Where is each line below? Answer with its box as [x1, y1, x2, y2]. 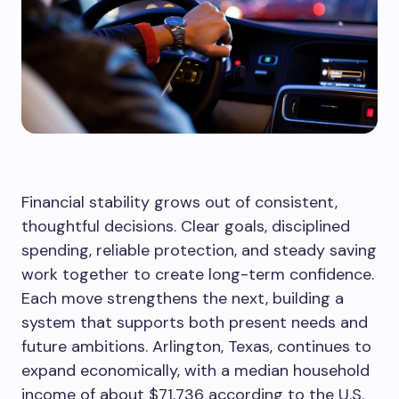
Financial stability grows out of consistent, [21, 191, 338, 213]
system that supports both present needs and [21, 312, 368, 333]
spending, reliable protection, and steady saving [21, 240, 377, 261]
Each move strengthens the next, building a [21, 288, 344, 309]
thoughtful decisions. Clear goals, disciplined [21, 216, 350, 237]
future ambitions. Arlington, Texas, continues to [21, 336, 371, 357]
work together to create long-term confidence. [21, 264, 374, 285]
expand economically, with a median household [21, 360, 370, 381]
